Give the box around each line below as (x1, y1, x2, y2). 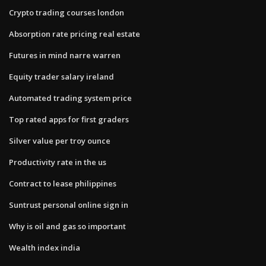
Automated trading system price (9, 92, 132, 103)
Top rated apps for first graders (9, 113, 129, 125)
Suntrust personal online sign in (9, 199, 128, 210)
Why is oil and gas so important (9, 220, 126, 232)
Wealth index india (9, 242, 80, 253)
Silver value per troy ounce (9, 135, 110, 146)
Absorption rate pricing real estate (9, 28, 140, 39)
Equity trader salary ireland (9, 71, 114, 82)
